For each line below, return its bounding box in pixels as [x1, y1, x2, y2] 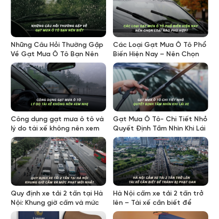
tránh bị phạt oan [113, 208, 172, 216]
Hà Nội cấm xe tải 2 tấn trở [113, 190, 203, 197]
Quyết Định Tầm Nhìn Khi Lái [113, 125, 205, 132]
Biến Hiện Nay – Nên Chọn [113, 50, 199, 58]
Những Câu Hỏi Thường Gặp [11, 41, 103, 49]
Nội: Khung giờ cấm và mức [11, 199, 99, 207]
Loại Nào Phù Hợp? [113, 60, 175, 67]
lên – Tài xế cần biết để [113, 199, 192, 207]
